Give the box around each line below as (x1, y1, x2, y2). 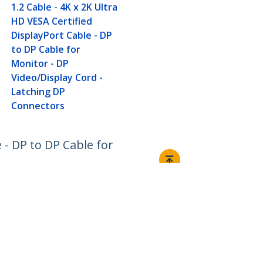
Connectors (11, 99, 65, 113)
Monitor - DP (11, 57, 69, 70)
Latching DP (11, 85, 66, 99)
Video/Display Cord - (11, 71, 103, 85)
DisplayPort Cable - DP (11, 29, 113, 42)
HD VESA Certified (11, 15, 93, 28)
